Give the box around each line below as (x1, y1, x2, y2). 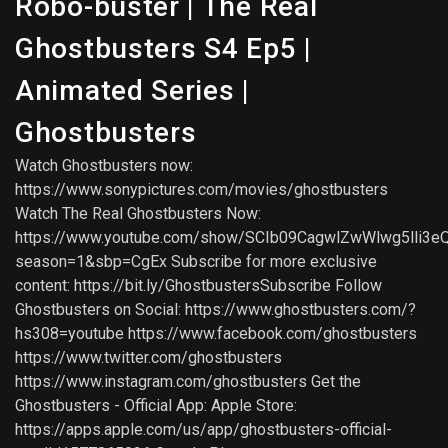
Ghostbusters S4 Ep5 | (15, 32, 312, 66)
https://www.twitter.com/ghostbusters (15, 348, 282, 368)
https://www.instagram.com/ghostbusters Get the (15, 372, 361, 392)
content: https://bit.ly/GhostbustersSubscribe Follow (15, 276, 382, 296)
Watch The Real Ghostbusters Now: (15, 204, 261, 224)
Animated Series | (15, 74, 250, 108)
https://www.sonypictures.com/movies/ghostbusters (15, 180, 388, 200)
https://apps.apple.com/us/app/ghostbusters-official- (15, 420, 392, 440)
